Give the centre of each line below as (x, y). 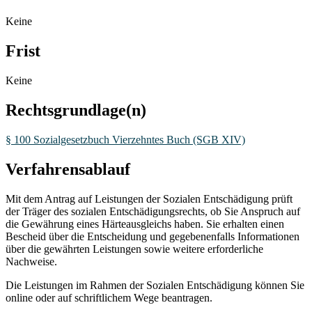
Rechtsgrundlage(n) (76, 110)
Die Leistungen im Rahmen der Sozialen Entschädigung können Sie (155, 285)
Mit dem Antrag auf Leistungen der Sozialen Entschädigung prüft (149, 198)
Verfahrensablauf (68, 169)
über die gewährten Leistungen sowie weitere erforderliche (134, 249)
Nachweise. (31, 261)
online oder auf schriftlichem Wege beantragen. (110, 297)
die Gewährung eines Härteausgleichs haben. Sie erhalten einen (145, 224)
